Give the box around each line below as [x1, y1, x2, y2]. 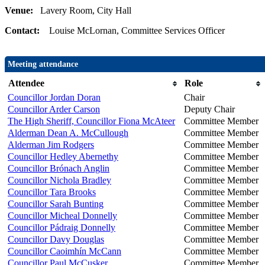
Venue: [5, 5, 40, 16]
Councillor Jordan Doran [8, 92, 101, 103]
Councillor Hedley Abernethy [8, 151, 118, 162]
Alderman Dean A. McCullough [8, 128, 128, 138]
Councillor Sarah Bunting [8, 199, 104, 209]
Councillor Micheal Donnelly [8, 211, 117, 221]
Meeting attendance [8, 60, 78, 69]
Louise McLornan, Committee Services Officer [49, 25, 225, 36]
